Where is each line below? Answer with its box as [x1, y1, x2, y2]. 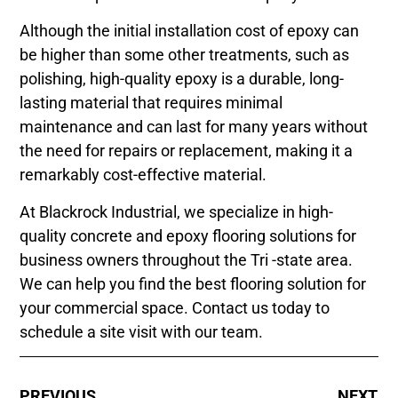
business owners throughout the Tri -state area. [20, 250, 354, 269]
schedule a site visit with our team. [20, 322, 264, 341]
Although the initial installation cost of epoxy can [20, 21, 360, 41]
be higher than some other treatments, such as [20, 45, 350, 65]
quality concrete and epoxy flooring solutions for [20, 226, 357, 245]
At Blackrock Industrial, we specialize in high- [20, 202, 334, 221]
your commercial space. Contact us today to [20, 298, 330, 317]
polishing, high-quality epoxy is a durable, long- [20, 69, 345, 89]
